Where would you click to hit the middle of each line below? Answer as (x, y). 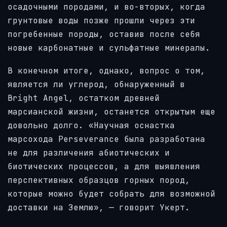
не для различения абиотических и (89, 153)
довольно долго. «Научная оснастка (91, 125)
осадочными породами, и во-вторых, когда (106, 7)
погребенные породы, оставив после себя (104, 34)
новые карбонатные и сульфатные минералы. (109, 48)
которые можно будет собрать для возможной (111, 194)
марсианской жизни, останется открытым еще (111, 111)
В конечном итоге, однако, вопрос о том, (106, 70)
